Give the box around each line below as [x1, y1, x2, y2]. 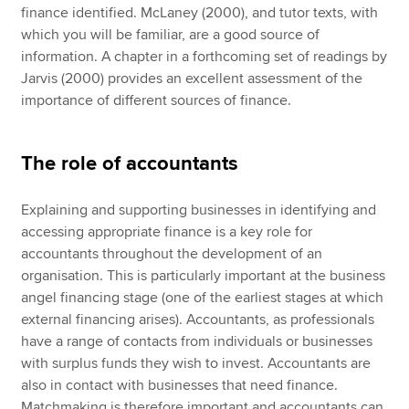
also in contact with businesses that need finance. [21, 376, 339, 395]
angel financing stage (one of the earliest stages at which [21, 288, 384, 308]
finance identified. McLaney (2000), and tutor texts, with [21, 4, 379, 23]
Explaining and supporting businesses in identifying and [21, 201, 377, 220]
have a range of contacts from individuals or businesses [21, 332, 373, 351]
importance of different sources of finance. [21, 91, 292, 110]
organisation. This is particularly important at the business [21, 267, 386, 286]
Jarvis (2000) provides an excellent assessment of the [21, 69, 363, 89]
